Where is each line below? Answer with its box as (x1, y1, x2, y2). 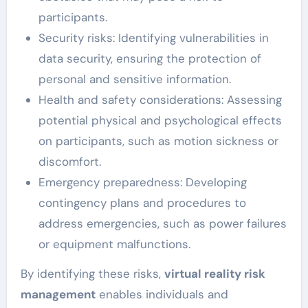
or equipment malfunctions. (38, 236, 190, 252)
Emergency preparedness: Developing (38, 175, 247, 190)
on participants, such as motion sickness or (38, 133, 278, 149)
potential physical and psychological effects (38, 113, 282, 129)
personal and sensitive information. (38, 71, 231, 87)
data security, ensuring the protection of (38, 51, 261, 67)
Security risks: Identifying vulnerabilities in (38, 30, 269, 46)
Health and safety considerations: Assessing (38, 92, 282, 108)
